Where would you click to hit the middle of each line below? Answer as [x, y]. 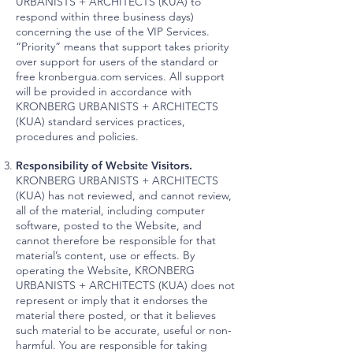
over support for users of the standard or [117, 61]
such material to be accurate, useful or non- [124, 330]
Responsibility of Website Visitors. [106, 165]
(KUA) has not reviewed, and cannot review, [124, 195]
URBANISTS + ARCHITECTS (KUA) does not [125, 285]
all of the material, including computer [110, 210]
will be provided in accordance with [104, 91]
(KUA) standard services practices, [100, 121]
